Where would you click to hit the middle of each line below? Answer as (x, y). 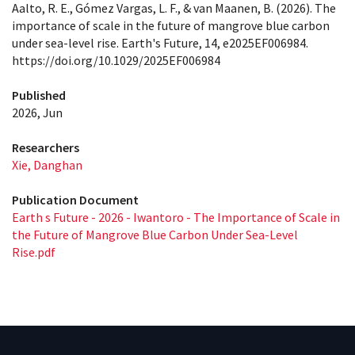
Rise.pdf (34, 252)
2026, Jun (37, 113)
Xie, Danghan (47, 165)
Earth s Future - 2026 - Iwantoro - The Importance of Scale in (176, 217)
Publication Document (75, 200)
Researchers (46, 147)
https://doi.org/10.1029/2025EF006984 (116, 60)
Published (39, 95)
